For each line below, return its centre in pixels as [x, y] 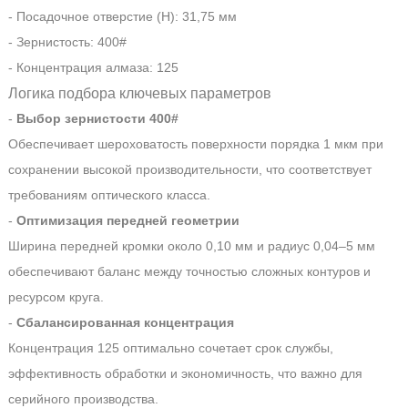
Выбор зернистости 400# [97, 118]
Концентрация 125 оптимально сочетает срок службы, [170, 347]
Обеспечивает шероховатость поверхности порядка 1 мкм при [195, 143]
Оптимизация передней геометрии [127, 220]
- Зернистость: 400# [67, 41]
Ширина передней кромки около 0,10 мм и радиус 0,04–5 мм [191, 245]
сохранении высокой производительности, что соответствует [189, 169]
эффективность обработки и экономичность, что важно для [185, 373]
